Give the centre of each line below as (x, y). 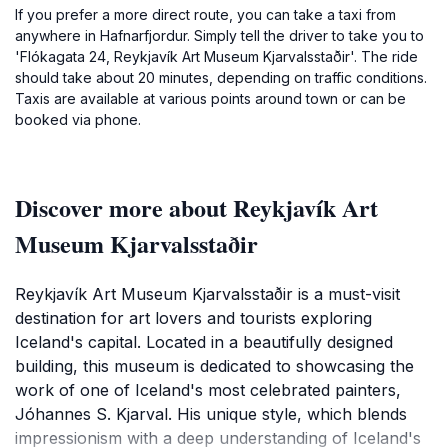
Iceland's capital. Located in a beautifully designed (204, 342)
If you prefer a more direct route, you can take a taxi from (205, 14)
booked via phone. (78, 119)
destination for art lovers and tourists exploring (193, 318)
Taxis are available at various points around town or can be (210, 98)
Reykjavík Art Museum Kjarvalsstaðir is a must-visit (207, 294)
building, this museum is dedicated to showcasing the (214, 366)
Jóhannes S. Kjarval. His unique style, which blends (211, 414)
